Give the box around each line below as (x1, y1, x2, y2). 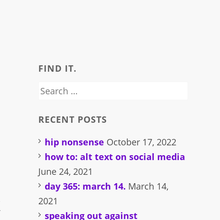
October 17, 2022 (107, 136, 177, 148)
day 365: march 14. (45, 180, 126, 192)
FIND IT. (38, 62, 77, 74)
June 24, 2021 (38, 165, 93, 177)
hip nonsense (45, 136, 105, 148)
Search (38, 82, 66, 94)
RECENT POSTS (38, 113, 108, 125)
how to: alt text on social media (45, 150, 186, 163)
